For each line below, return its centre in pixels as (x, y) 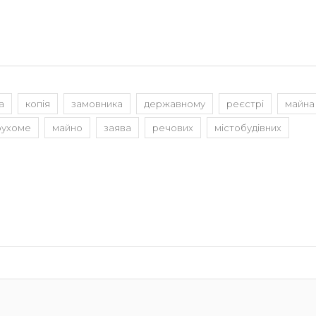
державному (175, 104)
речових (173, 128)
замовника (97, 104)
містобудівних (248, 128)
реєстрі (245, 104)
